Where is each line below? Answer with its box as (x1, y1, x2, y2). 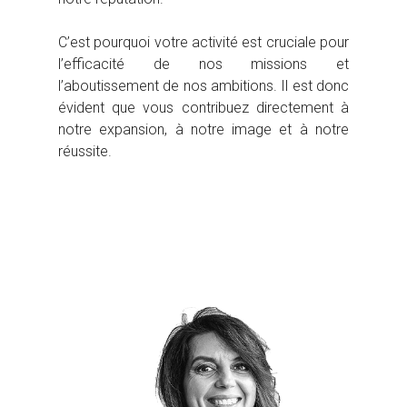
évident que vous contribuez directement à (58, 99, 349, 117)
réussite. (58, 143, 112, 161)
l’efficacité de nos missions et (58, 55, 349, 74)
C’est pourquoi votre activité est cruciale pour (58, 34, 349, 52)
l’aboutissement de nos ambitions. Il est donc (58, 77, 349, 95)
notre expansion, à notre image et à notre (58, 121, 349, 139)
